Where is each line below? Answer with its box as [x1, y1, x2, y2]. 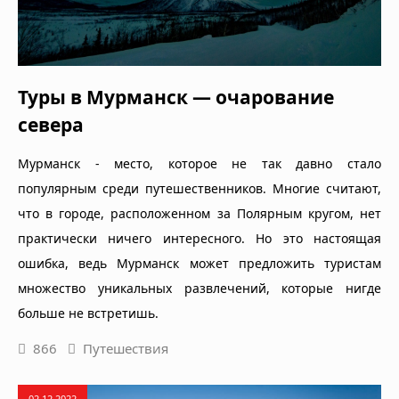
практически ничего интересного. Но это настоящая [18, 230, 381, 248]
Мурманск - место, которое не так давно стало [18, 155, 381, 173]
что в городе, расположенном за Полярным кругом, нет [18, 205, 381, 223]
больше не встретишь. [18, 305, 159, 322]
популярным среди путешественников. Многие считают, [18, 180, 381, 198]
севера [18, 112, 84, 138]
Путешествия [83, 339, 168, 358]
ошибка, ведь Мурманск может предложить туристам [18, 255, 381, 273]
